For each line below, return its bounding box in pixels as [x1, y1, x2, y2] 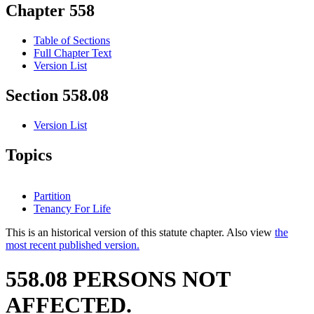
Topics [6, 146, 52, 165]
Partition [34, 189, 71, 202]
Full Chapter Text [34, 47, 111, 60]
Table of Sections [34, 34, 110, 47]
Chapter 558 [6, 1, 95, 20]
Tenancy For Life [34, 202, 111, 214]
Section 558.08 [6, 86, 109, 105]
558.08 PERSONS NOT [6, 266, 230, 292]
